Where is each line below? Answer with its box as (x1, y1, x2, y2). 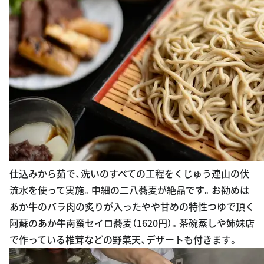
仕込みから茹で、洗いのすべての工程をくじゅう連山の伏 (9, 166, 249, 180)
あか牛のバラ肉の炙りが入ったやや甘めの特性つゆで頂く (9, 199, 255, 213)
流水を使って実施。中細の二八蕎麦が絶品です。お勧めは (9, 182, 249, 197)
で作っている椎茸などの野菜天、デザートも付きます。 (9, 232, 238, 246)
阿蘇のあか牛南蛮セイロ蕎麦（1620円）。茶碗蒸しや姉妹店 (9, 215, 255, 230)
